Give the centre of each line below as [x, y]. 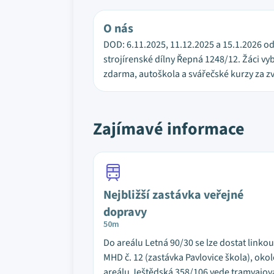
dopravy [125, 212]
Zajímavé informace [169, 129]
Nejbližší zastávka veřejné [173, 195]
